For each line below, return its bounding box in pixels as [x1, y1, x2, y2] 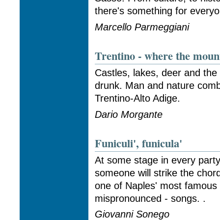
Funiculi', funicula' [95, 135, 183, 152]
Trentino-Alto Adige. [95, 92, 181, 104]
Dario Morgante [95, 109, 163, 120]
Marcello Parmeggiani [95, 21, 190, 32]
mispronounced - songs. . [95, 192, 206, 204]
